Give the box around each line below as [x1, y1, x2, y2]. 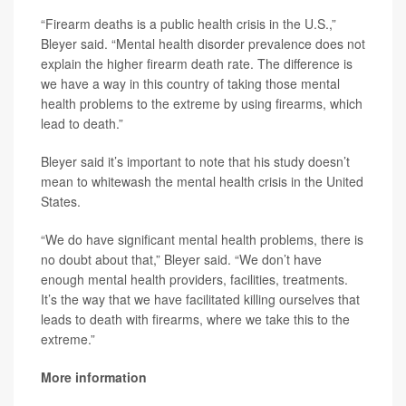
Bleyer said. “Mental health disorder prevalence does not [41, 34, 365, 53]
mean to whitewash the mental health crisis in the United [41, 172, 363, 190]
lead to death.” [41, 114, 123, 132]
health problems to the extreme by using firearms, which [41, 94, 362, 112]
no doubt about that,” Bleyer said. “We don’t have [41, 250, 322, 268]
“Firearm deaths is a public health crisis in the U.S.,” [41, 14, 336, 33]
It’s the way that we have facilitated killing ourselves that [41, 290, 360, 308]
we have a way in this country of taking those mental [41, 74, 340, 92]
